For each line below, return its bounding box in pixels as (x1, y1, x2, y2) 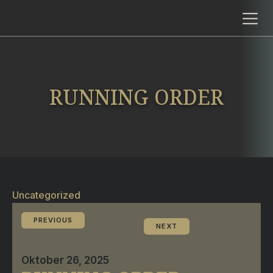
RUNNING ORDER (49, 83, 224, 111)
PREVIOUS (34, 216, 73, 225)
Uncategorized (12, 189, 80, 201)
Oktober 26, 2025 (21, 254, 109, 267)
